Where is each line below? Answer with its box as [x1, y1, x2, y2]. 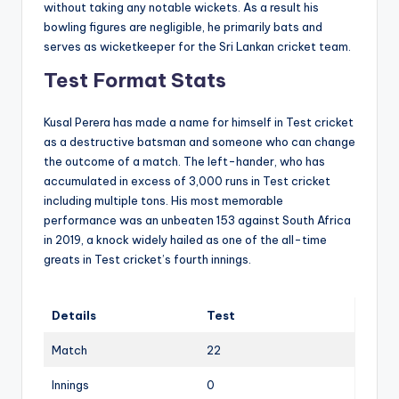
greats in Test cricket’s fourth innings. [44, 251, 251, 266]
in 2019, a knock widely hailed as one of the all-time [44, 232, 327, 247]
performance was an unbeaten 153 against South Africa [44, 212, 351, 227]
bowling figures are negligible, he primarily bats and [44, 19, 322, 34]
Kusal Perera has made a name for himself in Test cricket [44, 114, 354, 129]
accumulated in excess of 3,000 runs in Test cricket [44, 173, 330, 188]
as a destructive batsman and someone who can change [44, 134, 355, 149]
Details [52, 307, 96, 322]
